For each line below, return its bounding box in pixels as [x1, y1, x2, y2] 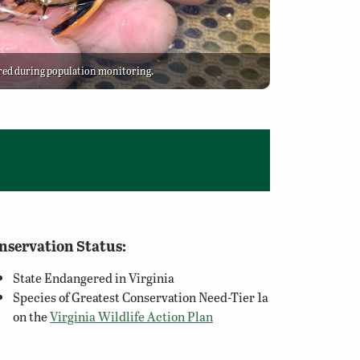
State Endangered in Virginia [13, 268, 174, 287]
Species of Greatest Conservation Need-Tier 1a [13, 288, 268, 306]
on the [13, 307, 50, 325]
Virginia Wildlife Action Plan [50, 307, 213, 325]
